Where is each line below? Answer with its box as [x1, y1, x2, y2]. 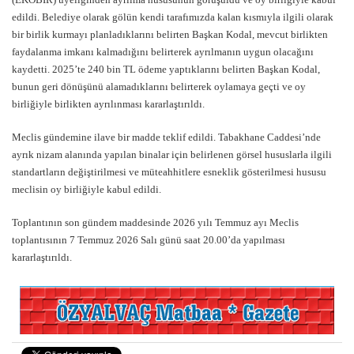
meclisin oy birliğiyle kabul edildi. [12, 183, 161, 195]
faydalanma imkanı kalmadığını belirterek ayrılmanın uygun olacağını [12, 45, 314, 58]
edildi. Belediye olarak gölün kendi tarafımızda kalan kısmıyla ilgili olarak [12, 10, 333, 23]
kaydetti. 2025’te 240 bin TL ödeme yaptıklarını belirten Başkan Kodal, [12, 62, 320, 75]
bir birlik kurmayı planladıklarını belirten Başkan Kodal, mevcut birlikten [12, 28, 328, 40]
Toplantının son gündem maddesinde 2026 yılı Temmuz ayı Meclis [12, 216, 299, 228]
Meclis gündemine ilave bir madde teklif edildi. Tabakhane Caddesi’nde [12, 130, 321, 143]
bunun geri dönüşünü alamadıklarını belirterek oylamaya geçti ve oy [12, 80, 306, 92]
